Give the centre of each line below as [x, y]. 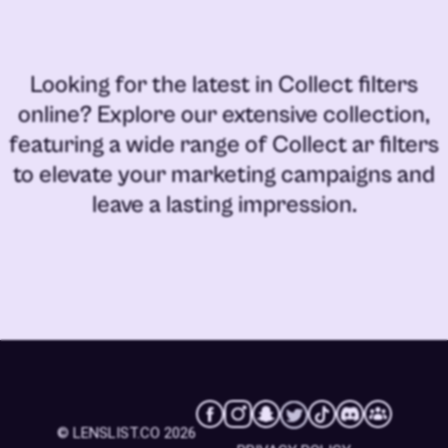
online [49, 114]
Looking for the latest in [154, 84]
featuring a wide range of [140, 144]
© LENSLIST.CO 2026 [126, 432]
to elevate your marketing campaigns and [224, 174]
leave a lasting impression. [224, 204]
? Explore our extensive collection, [255, 114]
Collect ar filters [355, 144]
